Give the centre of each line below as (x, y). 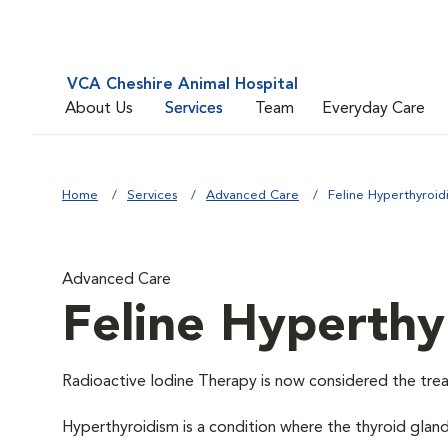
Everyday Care (373, 108)
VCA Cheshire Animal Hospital (182, 85)
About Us (99, 108)
